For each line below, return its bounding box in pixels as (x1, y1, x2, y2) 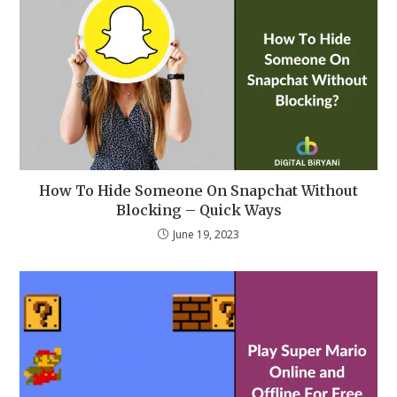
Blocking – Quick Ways (115, 200, 282, 219)
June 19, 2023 (173, 226, 239, 242)
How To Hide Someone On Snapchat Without (39, 181, 358, 199)
